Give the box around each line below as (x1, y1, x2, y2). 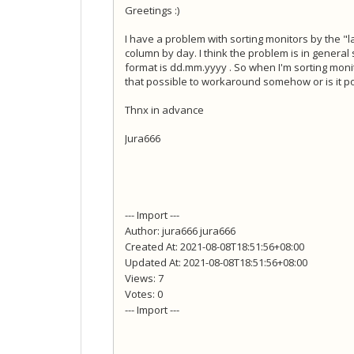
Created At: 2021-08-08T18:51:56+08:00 (125, 239, 304, 254)
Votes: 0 (125, 287, 163, 302)
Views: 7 (125, 271, 164, 286)
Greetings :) (125, 3, 179, 18)
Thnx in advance (125, 103, 206, 118)
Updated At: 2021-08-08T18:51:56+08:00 (125, 255, 307, 270)
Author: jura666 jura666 (125, 224, 235, 239)
